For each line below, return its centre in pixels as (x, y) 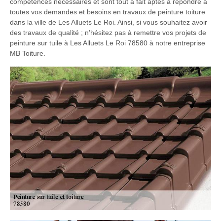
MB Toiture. (28, 53)
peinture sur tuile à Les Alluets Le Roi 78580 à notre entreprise (108, 43)
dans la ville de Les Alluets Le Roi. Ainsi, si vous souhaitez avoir (109, 22)
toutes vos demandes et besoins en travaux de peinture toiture (108, 12)
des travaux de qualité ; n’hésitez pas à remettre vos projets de (108, 32)
